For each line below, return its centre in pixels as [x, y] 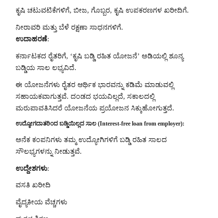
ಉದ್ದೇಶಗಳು [31, 168]
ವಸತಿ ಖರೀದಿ [33, 185]
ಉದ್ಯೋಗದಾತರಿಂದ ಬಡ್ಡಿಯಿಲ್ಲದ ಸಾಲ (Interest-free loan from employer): [100, 124]
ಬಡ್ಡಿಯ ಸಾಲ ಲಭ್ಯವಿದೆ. [46, 67]
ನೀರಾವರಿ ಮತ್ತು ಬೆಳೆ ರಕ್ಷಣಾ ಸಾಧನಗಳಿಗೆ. [69, 27]
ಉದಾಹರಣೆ [31, 39]
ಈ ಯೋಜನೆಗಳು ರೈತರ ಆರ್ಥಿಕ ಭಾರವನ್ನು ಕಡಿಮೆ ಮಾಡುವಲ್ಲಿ [95, 84]
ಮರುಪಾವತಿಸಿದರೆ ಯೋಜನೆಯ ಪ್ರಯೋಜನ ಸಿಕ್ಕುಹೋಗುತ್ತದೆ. [95, 108]
